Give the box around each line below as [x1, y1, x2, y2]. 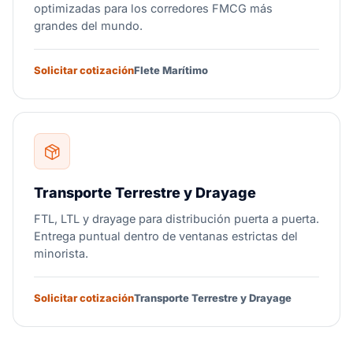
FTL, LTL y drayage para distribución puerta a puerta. [34, 212, 319, 225]
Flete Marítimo [134, 64, 208, 76]
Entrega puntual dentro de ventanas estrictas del [34, 229, 298, 243]
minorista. [34, 247, 88, 260]
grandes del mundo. [34, 19, 143, 32]
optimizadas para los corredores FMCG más [34, 2, 273, 15]
